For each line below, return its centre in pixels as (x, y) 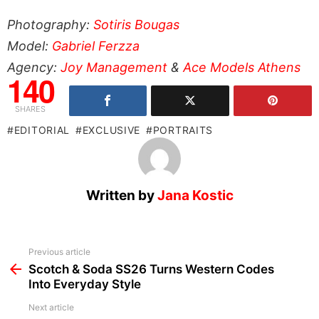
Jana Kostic (195, 195)
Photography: (50, 24)
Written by (121, 195)
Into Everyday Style (85, 284)
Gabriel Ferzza (96, 46)
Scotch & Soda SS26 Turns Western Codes (151, 269)
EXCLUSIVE (111, 130)
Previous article (59, 251)
